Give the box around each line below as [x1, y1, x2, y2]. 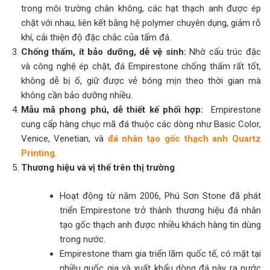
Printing [20, 148, 55, 159]
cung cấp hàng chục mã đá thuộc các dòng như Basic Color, [20, 119, 261, 130]
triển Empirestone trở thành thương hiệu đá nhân [60, 204, 261, 216]
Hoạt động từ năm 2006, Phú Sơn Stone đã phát [60, 190, 261, 201]
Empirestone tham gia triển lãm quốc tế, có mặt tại [60, 248, 261, 259]
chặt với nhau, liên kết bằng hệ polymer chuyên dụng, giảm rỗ [20, 17, 261, 29]
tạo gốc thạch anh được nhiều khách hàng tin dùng [60, 219, 261, 230]
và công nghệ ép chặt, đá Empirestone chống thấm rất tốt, [20, 61, 261, 72]
